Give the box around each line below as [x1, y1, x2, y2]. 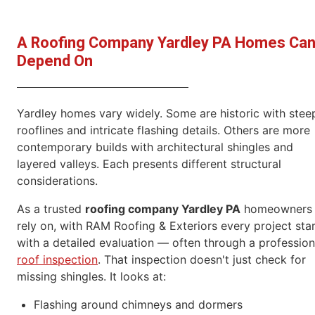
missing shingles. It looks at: [17, 269, 166, 284]
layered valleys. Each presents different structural [17, 157, 281, 172]
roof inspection [17, 252, 98, 267]
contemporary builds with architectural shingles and [17, 140, 293, 155]
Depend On [17, 50, 93, 73]
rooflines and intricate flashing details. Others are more [17, 123, 310, 138]
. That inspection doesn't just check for [98, 252, 306, 267]
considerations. [17, 174, 98, 188]
